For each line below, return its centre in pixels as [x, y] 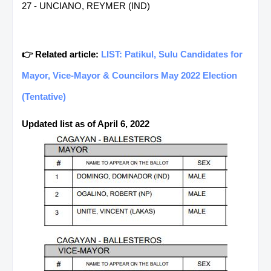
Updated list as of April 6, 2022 [86, 123]
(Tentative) [44, 96]
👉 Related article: [61, 54]
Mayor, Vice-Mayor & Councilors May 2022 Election [129, 75]
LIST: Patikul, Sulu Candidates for [172, 54]
